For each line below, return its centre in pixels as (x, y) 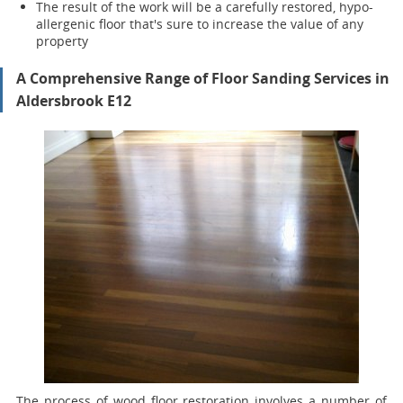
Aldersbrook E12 (74, 101)
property (62, 41)
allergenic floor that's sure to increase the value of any (200, 24)
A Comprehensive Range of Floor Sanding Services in (203, 78)
